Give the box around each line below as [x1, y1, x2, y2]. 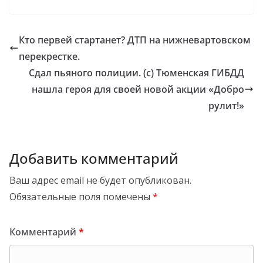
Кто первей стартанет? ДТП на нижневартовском [19, 33, 251, 46]
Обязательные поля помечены [9, 190, 153, 203]
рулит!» [208, 99, 244, 112]
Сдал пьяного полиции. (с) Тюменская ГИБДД [29, 66, 244, 79]
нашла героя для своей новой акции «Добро [32, 82, 244, 96]
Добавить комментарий [9, 148, 178, 168]
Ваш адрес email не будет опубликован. [9, 173, 191, 187]
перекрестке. [19, 49, 80, 63]
